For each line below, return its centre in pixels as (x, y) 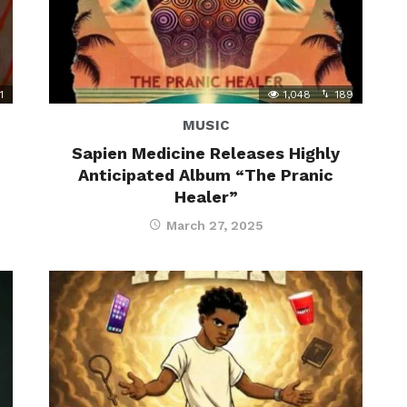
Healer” (206, 197)
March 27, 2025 (214, 226)
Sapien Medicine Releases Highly (206, 154)
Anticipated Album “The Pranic (206, 175)
